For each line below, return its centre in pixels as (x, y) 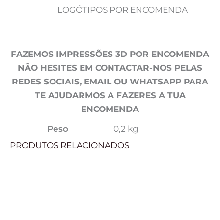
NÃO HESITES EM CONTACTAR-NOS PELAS (110, 68)
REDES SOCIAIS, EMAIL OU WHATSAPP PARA (110, 82)
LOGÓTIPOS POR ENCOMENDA (123, 10)
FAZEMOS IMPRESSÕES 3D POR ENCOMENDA (110, 54)
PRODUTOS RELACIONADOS (69, 146)
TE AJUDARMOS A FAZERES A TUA (110, 96)
